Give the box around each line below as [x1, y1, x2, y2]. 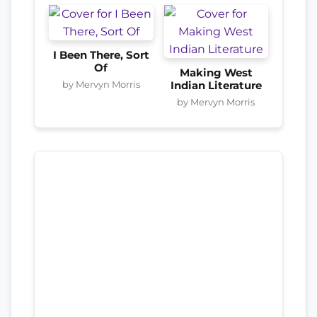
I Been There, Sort [52, 48, 149, 62]
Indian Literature [170, 79, 262, 92]
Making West [179, 66, 253, 79]
